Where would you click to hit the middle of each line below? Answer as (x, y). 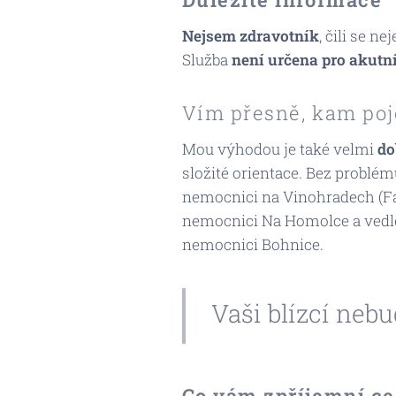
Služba (206, 60)
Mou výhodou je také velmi (279, 149)
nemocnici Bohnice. (252, 244)
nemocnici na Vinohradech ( (282, 197)
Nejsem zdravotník (250, 36)
